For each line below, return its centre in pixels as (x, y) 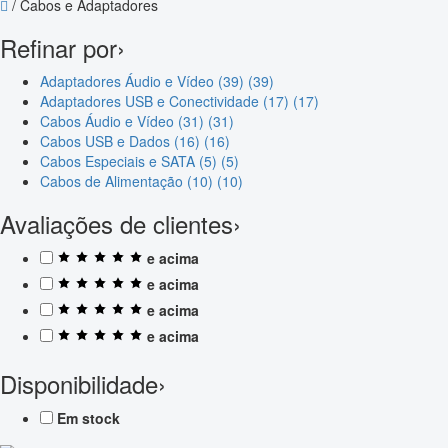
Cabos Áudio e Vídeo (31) (124, 120)
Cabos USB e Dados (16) (122, 140)
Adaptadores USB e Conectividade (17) (166, 100)
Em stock (88, 417)
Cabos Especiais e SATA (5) (130, 160)
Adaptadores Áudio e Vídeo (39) (144, 80)
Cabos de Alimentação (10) (128, 180)
